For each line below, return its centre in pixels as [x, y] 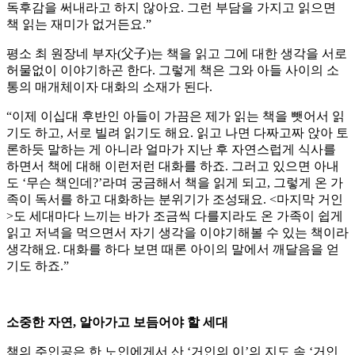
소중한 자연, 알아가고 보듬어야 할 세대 [117, 323]
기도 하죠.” [38, 266]
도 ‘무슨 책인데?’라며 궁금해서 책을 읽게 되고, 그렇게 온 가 [175, 183]
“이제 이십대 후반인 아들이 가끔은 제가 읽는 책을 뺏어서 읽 [176, 116]
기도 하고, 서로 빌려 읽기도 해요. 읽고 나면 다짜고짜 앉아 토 [177, 133]
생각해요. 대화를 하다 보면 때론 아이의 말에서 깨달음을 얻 [173, 250]
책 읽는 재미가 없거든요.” [79, 25]
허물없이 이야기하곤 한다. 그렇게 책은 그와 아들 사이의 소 [173, 71]
